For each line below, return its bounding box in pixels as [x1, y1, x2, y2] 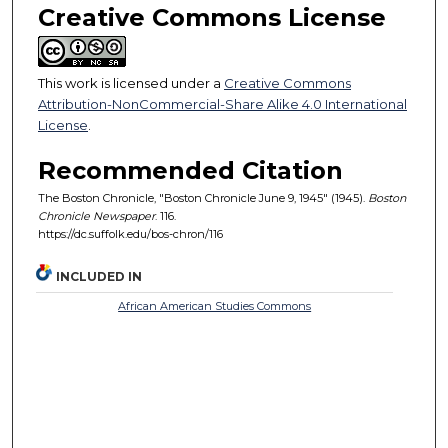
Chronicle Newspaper [38, 208, 155, 223]
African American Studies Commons [118, 298, 312, 313]
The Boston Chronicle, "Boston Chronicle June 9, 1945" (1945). [38, 190, 368, 205]
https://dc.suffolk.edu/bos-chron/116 [38, 226, 223, 241]
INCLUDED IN [56, 268, 143, 284]
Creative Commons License [38, 2, 386, 32]
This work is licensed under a [38, 74, 224, 91]
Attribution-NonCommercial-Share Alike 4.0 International [38, 95, 407, 112]
